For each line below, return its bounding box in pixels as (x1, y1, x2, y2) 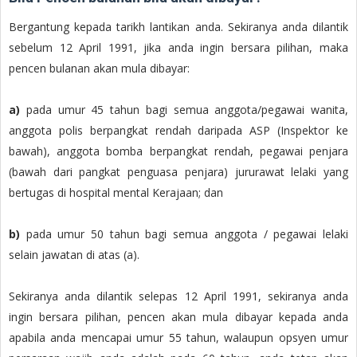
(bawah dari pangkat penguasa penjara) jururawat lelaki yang (9, 163, 348, 179)
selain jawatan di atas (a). (9, 246, 139, 262)
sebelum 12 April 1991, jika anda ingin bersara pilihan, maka (9, 39, 348, 55)
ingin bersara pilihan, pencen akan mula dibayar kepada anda (9, 308, 348, 324)
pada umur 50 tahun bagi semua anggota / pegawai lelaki (20, 226, 348, 241)
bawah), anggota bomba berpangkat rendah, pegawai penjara (9, 143, 348, 159)
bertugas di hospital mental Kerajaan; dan (9, 184, 223, 200)
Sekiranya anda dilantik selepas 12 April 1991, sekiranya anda (9, 288, 348, 304)
